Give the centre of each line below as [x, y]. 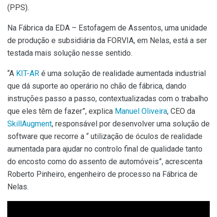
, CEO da [181, 111]
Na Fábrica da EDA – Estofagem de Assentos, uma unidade [107, 28]
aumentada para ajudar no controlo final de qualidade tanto [105, 149]
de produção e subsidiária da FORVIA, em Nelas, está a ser [107, 40]
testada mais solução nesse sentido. [70, 53]
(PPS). [18, 7]
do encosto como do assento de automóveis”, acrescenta [105, 161]
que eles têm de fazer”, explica [61, 111]
